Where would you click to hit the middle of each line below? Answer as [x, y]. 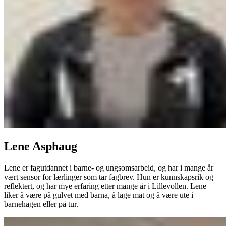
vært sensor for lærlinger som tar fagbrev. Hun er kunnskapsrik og [109, 177]
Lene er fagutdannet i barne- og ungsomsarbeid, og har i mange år [109, 168]
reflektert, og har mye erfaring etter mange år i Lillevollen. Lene [105, 186]
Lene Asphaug [41, 147]
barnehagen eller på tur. [41, 204]
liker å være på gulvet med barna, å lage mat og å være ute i [99, 195]
